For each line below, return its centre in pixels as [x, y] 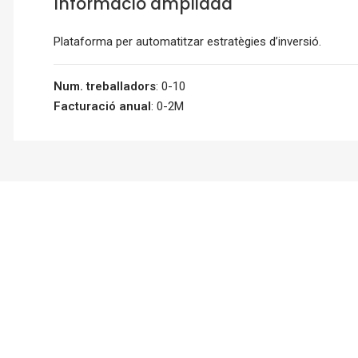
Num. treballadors [105, 87]
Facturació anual [102, 107]
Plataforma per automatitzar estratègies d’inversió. [187, 42]
